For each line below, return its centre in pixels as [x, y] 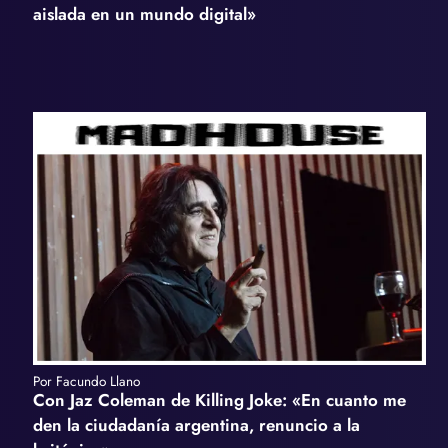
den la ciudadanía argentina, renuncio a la [196, 425]
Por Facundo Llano [86, 381]
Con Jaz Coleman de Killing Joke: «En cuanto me [219, 400]
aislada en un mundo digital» [144, 14]
